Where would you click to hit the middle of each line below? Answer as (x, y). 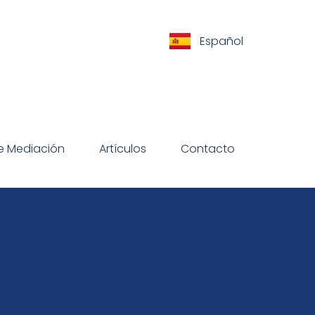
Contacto (208, 148)
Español (221, 41)
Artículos (123, 148)
